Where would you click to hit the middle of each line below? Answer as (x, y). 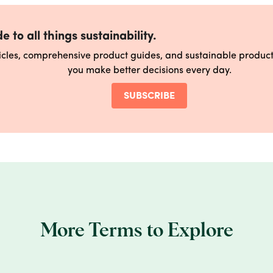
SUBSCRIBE (149, 97)
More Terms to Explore (136, 231)
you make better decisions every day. (149, 71)
